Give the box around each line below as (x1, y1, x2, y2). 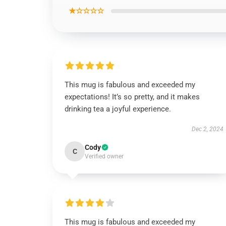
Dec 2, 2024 (191, 126, 223, 133)
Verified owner (85, 153, 124, 160)
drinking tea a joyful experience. (65, 104, 171, 114)
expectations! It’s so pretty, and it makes (65, 92, 200, 101)
